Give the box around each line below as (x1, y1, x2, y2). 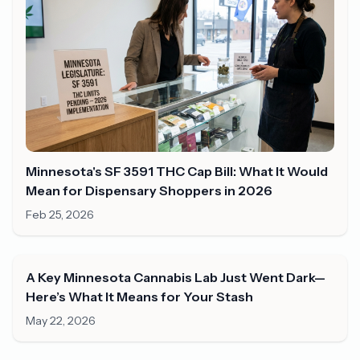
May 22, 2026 (26, 313, 96, 328)
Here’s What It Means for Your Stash (26, 288, 253, 305)
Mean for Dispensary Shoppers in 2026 (26, 182, 272, 198)
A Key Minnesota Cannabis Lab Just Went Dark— (26, 268, 325, 285)
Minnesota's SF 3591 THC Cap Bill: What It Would (26, 162, 328, 179)
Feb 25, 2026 (26, 207, 94, 222)
